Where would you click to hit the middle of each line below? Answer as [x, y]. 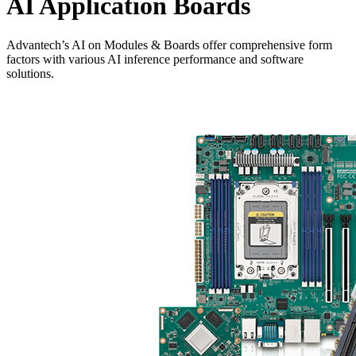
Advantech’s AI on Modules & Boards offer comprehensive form [169, 44]
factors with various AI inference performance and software [155, 59]
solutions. [30, 73]
